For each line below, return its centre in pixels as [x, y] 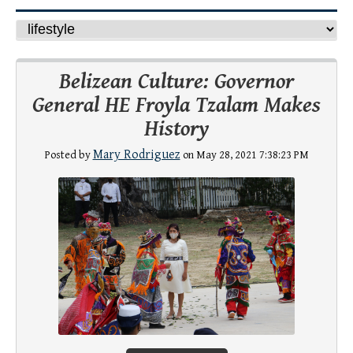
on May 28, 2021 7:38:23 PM [244, 156]
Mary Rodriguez [136, 155]
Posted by [69, 156]
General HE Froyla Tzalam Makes [176, 106]
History [176, 130]
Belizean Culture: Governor [176, 82]
